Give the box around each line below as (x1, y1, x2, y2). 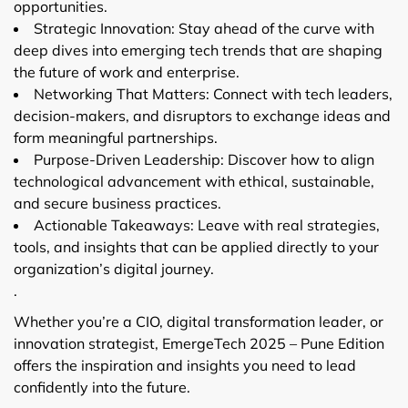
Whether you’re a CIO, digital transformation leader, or (14, 311, 383, 331)
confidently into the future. (14, 377, 190, 396)
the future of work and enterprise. (14, 62, 240, 81)
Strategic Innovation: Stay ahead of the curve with (34, 18, 374, 37)
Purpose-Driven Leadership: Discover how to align (34, 149, 374, 168)
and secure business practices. (14, 193, 221, 212)
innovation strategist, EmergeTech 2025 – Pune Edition (14, 333, 384, 352)
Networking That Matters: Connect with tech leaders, (34, 84, 393, 103)
